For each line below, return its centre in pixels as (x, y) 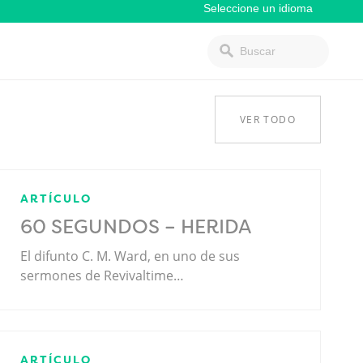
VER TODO (267, 120)
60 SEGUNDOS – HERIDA (136, 226)
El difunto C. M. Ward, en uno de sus (130, 256)
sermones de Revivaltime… (102, 275)
